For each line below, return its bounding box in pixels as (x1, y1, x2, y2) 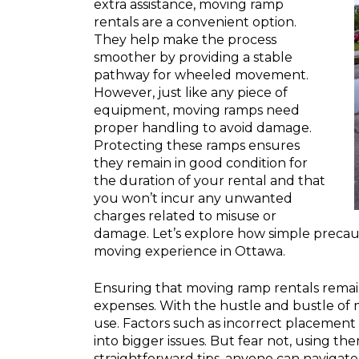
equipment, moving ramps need (94, 103, 300, 119)
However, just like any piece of (94, 85, 288, 101)
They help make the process (94, 32, 276, 48)
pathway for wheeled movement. (94, 67, 309, 83)
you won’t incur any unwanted (94, 191, 292, 207)
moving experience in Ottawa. (94, 244, 285, 260)
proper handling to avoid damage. (94, 120, 312, 136)
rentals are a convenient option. (94, 14, 296, 30)
